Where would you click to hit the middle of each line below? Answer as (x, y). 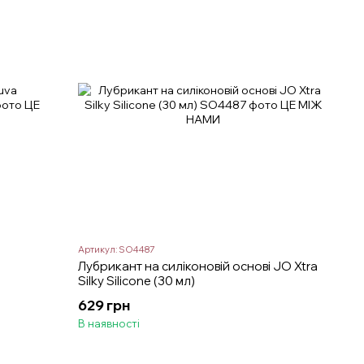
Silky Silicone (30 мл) (137, 281)
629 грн (104, 305)
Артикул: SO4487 (117, 250)
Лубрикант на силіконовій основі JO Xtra (198, 266)
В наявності (109, 324)
